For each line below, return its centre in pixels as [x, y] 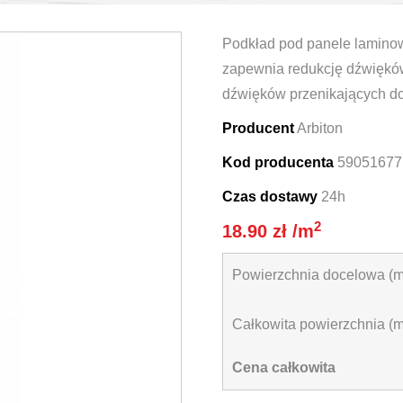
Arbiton [319, 128]
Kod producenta [278, 162]
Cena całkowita [283, 367]
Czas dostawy [269, 197]
